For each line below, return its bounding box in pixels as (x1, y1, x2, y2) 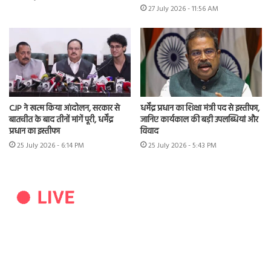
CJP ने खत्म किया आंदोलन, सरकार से (9, 101, 120, 116)
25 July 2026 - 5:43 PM (148, 139, 217, 152)
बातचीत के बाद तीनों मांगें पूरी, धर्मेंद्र (9, 113, 113, 127)
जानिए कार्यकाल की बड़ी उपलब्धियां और (140, 113, 258, 127)
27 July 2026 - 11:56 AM (148, 3, 218, 16)
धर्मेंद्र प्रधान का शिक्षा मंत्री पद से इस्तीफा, (140, 101, 260, 116)
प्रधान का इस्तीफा (9, 124, 60, 139)
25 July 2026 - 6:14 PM (17, 139, 84, 152)
